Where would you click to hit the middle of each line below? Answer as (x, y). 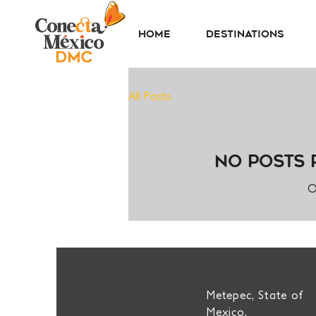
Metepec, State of (254, 295)
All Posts (150, 96)
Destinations (245, 34)
